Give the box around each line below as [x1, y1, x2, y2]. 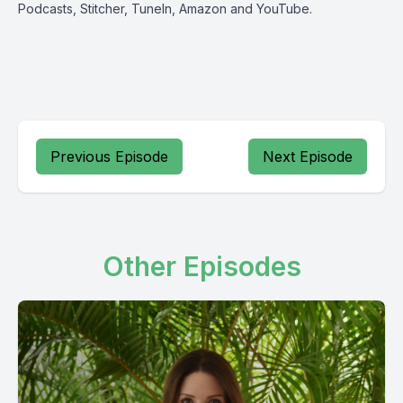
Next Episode [263, 148, 353, 166]
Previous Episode [50, 148, 168, 166]
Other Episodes [102, 250, 301, 282]
